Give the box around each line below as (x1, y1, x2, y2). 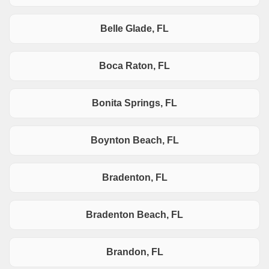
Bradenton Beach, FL (86, 210, 183, 220)
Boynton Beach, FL (90, 135, 179, 146)
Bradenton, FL (101, 172, 168, 183)
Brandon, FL (106, 247, 163, 258)
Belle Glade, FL (100, 23, 169, 34)
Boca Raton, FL (99, 61, 170, 71)
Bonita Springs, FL (92, 98, 177, 109)
